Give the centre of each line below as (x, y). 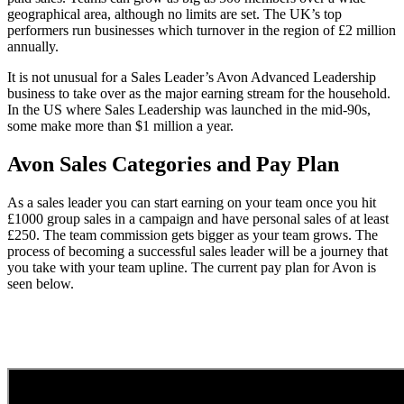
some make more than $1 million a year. (120, 126)
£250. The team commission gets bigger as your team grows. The (193, 234)
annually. (33, 47)
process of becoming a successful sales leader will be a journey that (197, 251)
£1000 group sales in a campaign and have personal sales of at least (198, 218)
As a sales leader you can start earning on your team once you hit (192, 202)
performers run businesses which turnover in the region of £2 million (202, 31)
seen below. (41, 283)
